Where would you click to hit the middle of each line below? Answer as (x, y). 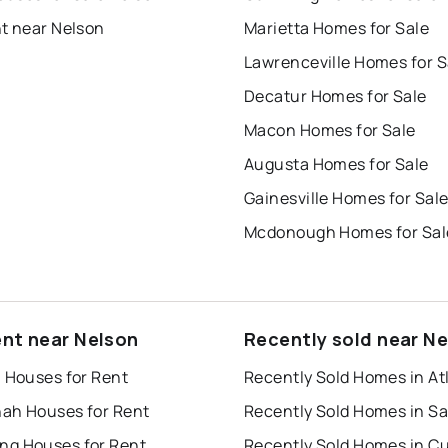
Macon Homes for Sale (330, 129)
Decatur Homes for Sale (335, 95)
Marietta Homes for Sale (337, 27)
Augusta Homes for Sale (336, 163)
